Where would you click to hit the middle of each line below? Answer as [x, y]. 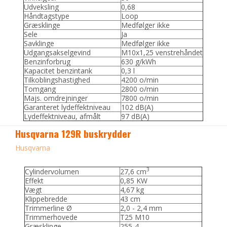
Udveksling [42, 7]
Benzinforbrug [47, 61]
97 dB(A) [136, 116]
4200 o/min [140, 80]
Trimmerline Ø [49, 208]
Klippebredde [46, 199]
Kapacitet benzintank [58, 70]
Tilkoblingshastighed [57, 80]
